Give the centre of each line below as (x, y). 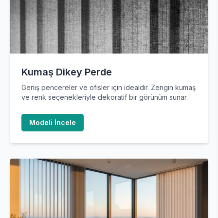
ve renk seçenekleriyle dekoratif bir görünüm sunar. (105, 97)
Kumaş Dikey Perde (67, 72)
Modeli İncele (53, 122)
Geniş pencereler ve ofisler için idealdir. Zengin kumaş (109, 87)
